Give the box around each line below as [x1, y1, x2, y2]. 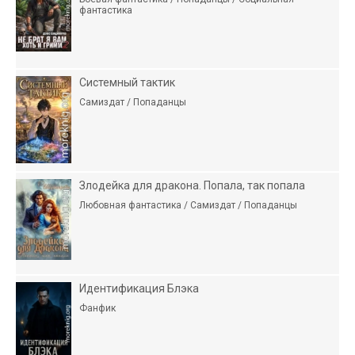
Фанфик [79, 302, 116, 314]
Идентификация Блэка [79, 281, 199, 295]
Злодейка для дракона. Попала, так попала [79, 178, 305, 192]
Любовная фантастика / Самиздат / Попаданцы [79, 199, 297, 211]
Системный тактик [79, 75, 175, 89]
